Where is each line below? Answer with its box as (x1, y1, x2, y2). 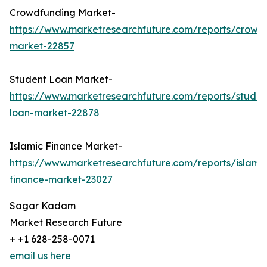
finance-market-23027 (10, 173, 113, 186)
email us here (10, 250, 71, 262)
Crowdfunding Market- (10, 7, 116, 19)
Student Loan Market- (10, 73, 113, 86)
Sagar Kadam (10, 200, 76, 212)
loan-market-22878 (10, 107, 100, 119)
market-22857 (10, 40, 74, 52)
